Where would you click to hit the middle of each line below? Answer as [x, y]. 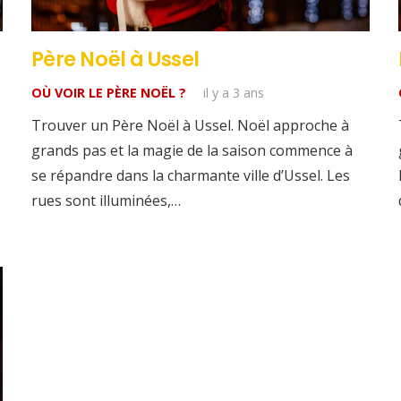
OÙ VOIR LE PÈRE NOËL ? [108, 92]
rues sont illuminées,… [106, 200]
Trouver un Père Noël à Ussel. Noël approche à [190, 125]
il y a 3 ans [233, 92]
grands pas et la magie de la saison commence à [192, 150]
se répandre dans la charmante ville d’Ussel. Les [190, 175]
